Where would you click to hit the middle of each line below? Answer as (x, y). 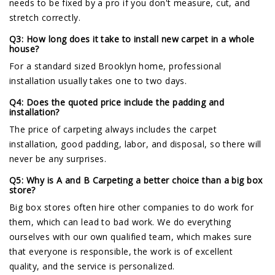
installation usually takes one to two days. (98, 81)
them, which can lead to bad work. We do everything (120, 222)
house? (24, 49)
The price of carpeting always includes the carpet (113, 130)
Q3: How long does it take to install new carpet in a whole (132, 39)
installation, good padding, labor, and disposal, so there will (135, 144)
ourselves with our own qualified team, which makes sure (131, 237)
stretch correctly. (45, 18)
